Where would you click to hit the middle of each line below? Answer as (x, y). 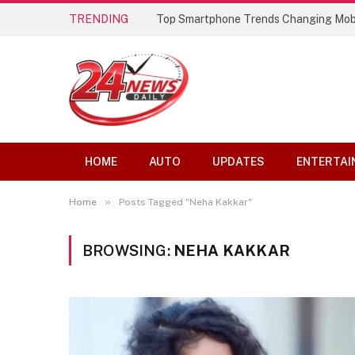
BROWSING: (128, 250)
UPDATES (239, 162)
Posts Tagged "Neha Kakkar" (185, 202)
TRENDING (99, 19)
